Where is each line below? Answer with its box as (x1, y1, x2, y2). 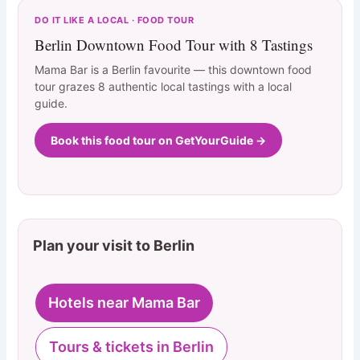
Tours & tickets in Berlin (49, 338, 215, 356)
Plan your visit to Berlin (33, 237, 195, 255)
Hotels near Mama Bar (48, 294, 201, 312)
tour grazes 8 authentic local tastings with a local (35, 79, 292, 93)
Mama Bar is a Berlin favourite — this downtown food (35, 62, 313, 76)
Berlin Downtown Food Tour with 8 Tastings (35, 34, 313, 55)
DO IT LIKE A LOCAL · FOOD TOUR (35, 14, 194, 26)
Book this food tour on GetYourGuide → (51, 133, 267, 147)
